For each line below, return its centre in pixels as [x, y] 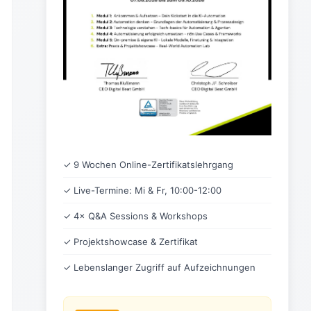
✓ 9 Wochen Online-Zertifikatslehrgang [148, 165]
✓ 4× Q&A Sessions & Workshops [135, 216]
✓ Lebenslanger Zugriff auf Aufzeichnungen [159, 268]
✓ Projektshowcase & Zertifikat [131, 242]
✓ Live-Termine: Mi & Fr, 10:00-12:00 [142, 191]
